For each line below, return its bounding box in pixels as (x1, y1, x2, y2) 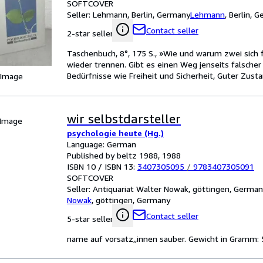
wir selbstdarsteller (67, 112, 181, 126)
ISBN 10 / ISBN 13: (67, 161, 137, 171)
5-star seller (67, 214, 113, 224)
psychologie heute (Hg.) (67, 128, 164, 138)
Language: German (67, 139, 136, 149)
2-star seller (67, 28, 113, 38)
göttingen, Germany (96, 195, 170, 205)
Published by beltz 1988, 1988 (67, 150, 181, 160)
